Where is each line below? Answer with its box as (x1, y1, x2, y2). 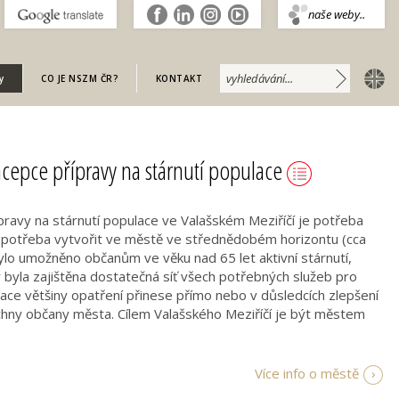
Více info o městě (255, 363, 359, 382)
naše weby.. (308, 6, 365, 22)
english (356, 69, 391, 85)
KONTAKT (155, 72, 202, 85)
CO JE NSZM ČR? (41, 72, 118, 85)
